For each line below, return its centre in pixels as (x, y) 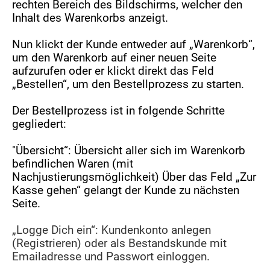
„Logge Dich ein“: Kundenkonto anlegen (112, 230)
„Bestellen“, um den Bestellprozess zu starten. (128, 84)
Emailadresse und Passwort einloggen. (111, 257)
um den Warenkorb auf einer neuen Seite (115, 58)
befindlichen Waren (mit (73, 164)
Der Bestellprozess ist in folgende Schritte (119, 111)
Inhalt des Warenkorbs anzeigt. (90, 18)
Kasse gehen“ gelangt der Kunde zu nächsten (126, 190)
